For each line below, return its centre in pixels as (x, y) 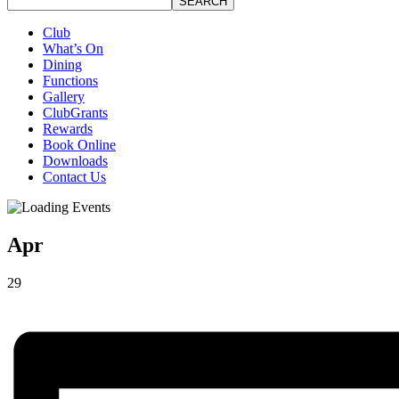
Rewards (68, 129)
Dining (62, 65)
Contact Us (74, 177)
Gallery (64, 97)
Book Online (79, 145)
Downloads (75, 161)
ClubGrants (75, 113)
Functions (70, 81)
